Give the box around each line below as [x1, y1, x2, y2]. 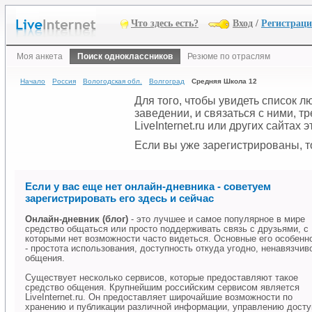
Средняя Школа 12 [192, 77, 257, 85]
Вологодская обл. [83, 77, 142, 85]
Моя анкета [17, 52, 63, 61]
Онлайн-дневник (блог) [25, 214, 128, 225]
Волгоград [149, 77, 185, 85]
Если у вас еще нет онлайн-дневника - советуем [25, 180, 271, 193]
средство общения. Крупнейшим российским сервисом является [25, 283, 299, 293]
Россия [52, 77, 76, 85]
